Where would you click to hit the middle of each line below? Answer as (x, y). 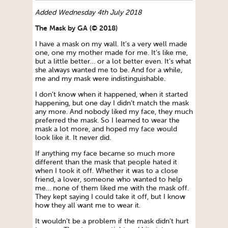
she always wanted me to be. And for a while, (109, 70)
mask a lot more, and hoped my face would (106, 129)
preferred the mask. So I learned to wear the (107, 121)
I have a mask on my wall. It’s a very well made (111, 44)
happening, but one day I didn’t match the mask (112, 103)
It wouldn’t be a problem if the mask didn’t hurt (112, 221)
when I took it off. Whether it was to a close (107, 171)
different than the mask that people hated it (106, 162)
